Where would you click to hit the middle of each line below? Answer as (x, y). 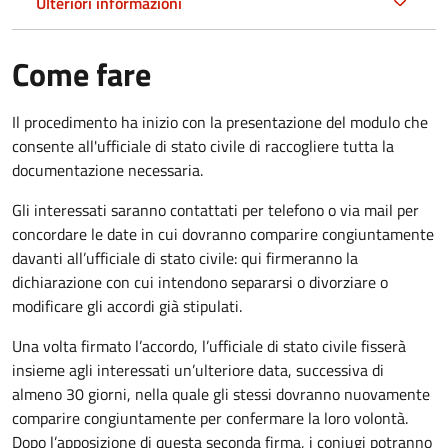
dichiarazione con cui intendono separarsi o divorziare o (200, 281)
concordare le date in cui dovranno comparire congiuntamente (223, 233)
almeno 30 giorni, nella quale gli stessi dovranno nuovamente (221, 393)
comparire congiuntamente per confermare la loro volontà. (210, 417)
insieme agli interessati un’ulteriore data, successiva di (198, 369)
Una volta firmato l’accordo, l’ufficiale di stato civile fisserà (209, 345)
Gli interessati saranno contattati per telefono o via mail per (215, 209)
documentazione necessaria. (107, 169)
